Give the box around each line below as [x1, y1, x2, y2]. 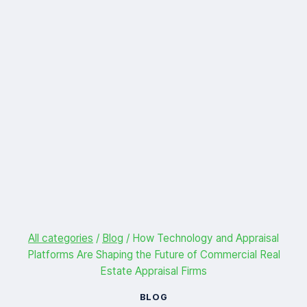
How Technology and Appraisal [132, 232, 279, 245]
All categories [28, 232, 93, 245]
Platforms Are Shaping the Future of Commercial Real [27, 248, 280, 262]
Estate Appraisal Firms [100, 265, 207, 278]
